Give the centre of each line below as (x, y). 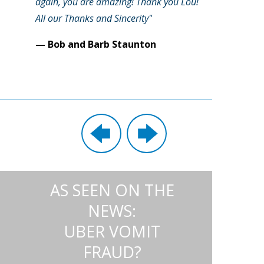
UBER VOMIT (112, 231)
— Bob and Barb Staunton (96, 44)
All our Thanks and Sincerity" (94, 18)
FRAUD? (112, 252)
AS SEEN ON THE (112, 190)
